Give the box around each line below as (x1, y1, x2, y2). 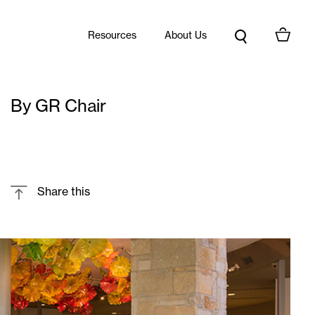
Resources (87, 29, 136, 41)
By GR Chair (11, 95, 106, 116)
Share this (37, 184, 90, 198)
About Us (164, 29, 207, 41)
